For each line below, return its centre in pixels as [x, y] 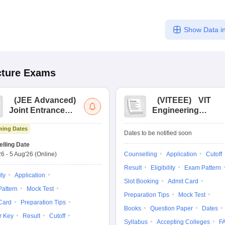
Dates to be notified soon [158, 133]
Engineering [176, 110]
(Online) [46, 154]
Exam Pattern [203, 168]
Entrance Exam [181, 120]
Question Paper [172, 208]
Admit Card [183, 181]
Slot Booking [141, 181]
